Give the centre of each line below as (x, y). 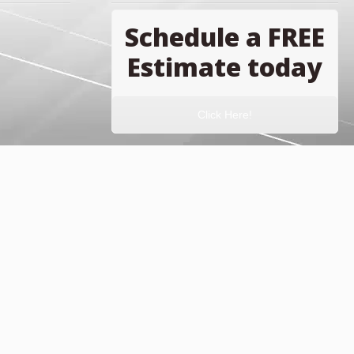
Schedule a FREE (225, 37)
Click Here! (225, 115)
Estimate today (225, 67)
